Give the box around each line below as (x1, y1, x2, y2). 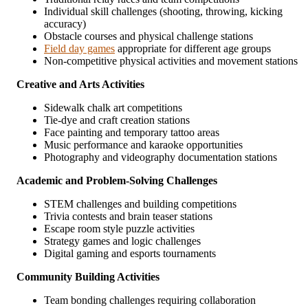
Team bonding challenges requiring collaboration (44, 294, 256, 306)
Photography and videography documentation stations (44, 151, 277, 163)
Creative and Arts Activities (16, 78, 144, 90)
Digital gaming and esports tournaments (44, 247, 216, 259)
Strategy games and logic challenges (44, 234, 201, 247)
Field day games (44, 42, 115, 54)
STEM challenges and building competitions (44, 197, 236, 210)
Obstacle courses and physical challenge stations (44, 30, 253, 42)
